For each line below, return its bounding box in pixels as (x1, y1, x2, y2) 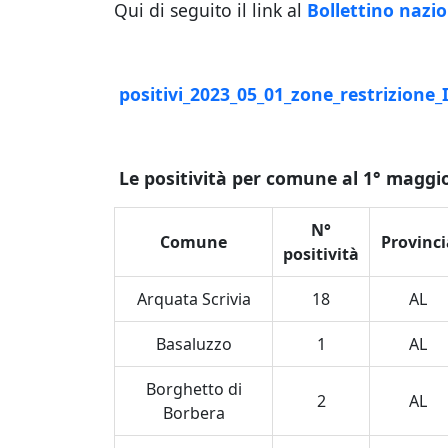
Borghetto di (145, 378, 242, 400)
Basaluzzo (155, 333, 232, 355)
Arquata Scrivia (136, 288, 251, 310)
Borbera (162, 402, 225, 424)
